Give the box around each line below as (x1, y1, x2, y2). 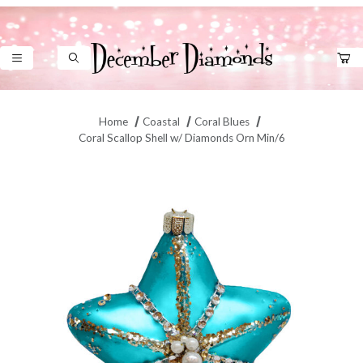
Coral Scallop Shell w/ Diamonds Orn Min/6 (78, 131, 285, 145)
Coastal (142, 115, 180, 129)
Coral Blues (194, 115, 250, 129)
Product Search (25, 80, 110, 96)
